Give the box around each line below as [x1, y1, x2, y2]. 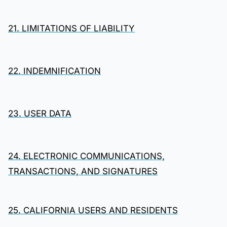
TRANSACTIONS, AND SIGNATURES [8, 166, 158, 176]
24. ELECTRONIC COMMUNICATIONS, [8, 151, 165, 161]
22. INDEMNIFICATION [8, 66, 101, 76]
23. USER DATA [8, 108, 71, 119]
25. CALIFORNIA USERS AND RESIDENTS [8, 205, 178, 215]
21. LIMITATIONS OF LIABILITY [8, 23, 135, 33]
